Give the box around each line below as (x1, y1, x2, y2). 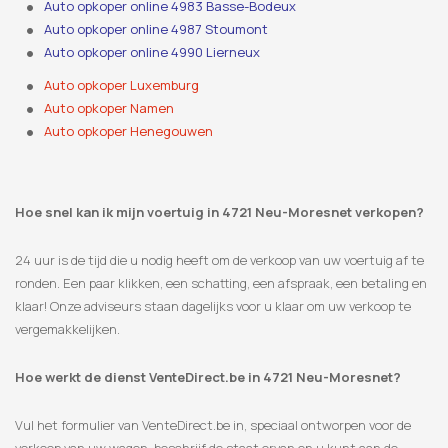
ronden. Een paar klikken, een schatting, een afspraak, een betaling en (15, 274, 427, 293)
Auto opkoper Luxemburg (44, 76, 200, 95)
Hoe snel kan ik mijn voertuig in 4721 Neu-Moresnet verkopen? (15, 203, 424, 222)
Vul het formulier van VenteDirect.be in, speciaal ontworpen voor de (15, 416, 411, 435)
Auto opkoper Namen (44, 99, 175, 118)
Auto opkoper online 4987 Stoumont (44, 20, 269, 39)
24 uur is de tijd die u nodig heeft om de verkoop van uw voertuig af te (15, 251, 424, 270)
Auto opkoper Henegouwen (44, 122, 214, 141)
